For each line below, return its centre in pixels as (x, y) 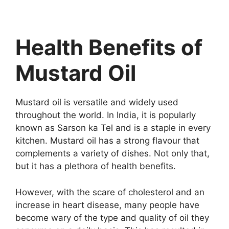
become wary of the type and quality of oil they (112, 217)
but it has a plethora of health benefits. (96, 166)
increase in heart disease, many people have (107, 205)
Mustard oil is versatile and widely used (97, 102)
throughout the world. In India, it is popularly (106, 115)
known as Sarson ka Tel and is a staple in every (113, 128)
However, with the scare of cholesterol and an (110, 192)
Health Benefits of (109, 48)
